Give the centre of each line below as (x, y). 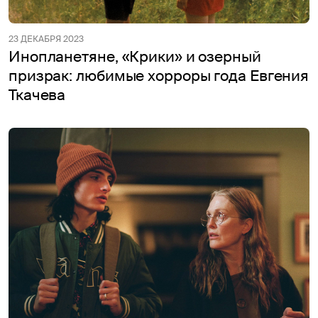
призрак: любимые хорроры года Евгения (159, 76)
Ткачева (37, 95)
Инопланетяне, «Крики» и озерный (135, 56)
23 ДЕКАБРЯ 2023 (46, 39)
